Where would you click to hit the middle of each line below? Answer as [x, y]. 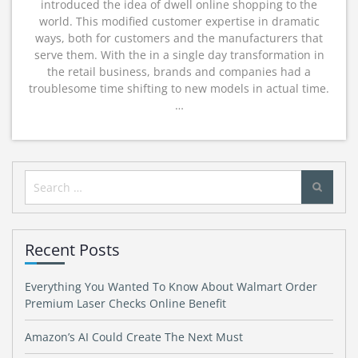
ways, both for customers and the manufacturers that [179, 38]
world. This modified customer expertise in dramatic [179, 21]
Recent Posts [72, 250]
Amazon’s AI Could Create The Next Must [134, 337]
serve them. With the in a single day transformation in [179, 55]
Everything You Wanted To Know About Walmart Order [171, 286]
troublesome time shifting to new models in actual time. [179, 88]
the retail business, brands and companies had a [179, 72]
